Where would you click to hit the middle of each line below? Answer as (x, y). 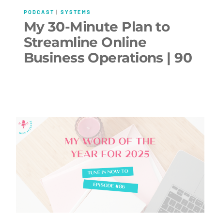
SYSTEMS (76, 12)
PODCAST (39, 12)
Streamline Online (85, 42)
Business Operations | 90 (108, 57)
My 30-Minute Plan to (97, 26)
